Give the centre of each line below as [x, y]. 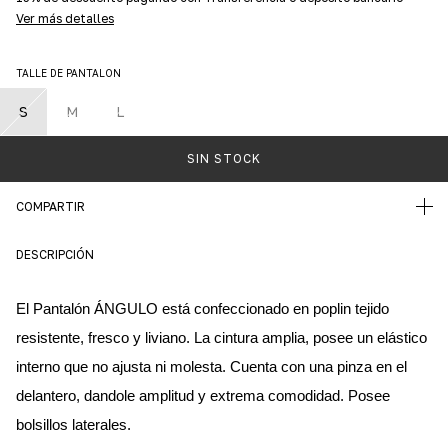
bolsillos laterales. [73, 424]
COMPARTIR [50, 206]
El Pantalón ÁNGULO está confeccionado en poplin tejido [202, 308]
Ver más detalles [65, 18]
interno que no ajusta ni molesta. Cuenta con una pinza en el [211, 366]
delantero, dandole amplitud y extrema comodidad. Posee [203, 395]
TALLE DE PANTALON [68, 72]
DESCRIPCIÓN [55, 254]
